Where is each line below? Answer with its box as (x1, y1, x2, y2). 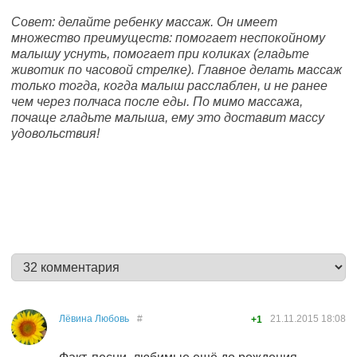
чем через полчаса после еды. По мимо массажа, (11, 95, 303, 108)
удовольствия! (11, 127, 100, 140)
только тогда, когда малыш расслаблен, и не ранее (11, 79, 328, 92)
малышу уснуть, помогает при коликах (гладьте (11, 47, 309, 61)
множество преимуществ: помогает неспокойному (11, 31, 325, 45)
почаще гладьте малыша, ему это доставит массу (11, 111, 324, 124)
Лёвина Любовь (59, 313, 129, 324)
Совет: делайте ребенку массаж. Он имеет (11, 15, 277, 29)
